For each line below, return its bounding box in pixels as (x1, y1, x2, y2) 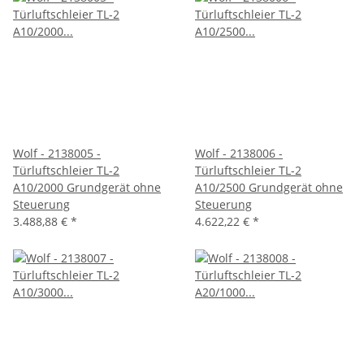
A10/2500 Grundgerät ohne (195, 179, 343, 195)
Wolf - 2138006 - (195, 145, 283, 161)
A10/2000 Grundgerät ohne (13, 179, 161, 195)
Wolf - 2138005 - (13, 145, 101, 161)
